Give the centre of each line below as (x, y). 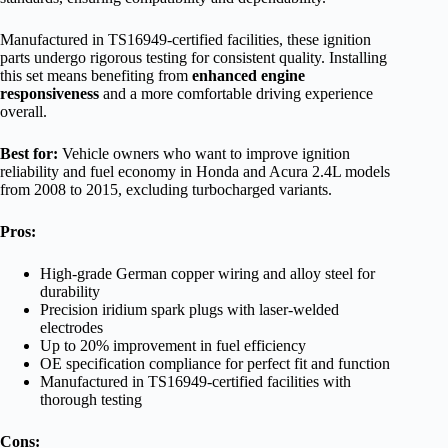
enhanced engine (248, 76)
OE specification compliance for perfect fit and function (215, 364)
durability (70, 292)
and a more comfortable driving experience (236, 94)
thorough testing (91, 400)
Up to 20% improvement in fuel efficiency (173, 346)
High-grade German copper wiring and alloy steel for (207, 274)
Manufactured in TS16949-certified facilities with (195, 382)
